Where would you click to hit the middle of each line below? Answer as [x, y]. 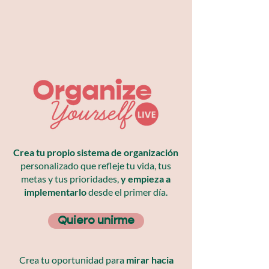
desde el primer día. [127, 192]
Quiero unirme [96, 221]
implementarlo [55, 192]
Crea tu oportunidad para [72, 260]
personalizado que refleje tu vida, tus [96, 165]
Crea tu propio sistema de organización [96, 152]
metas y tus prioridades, [71, 179]
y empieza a [146, 179]
